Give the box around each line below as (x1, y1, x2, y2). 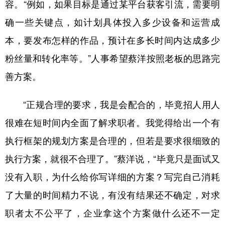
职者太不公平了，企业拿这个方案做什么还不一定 (5, 208, 220, 217)
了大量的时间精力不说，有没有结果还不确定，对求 (5, 190, 220, 199)
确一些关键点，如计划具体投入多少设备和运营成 (5, 18, 220, 27)
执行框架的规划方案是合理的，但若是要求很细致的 (5, 136, 220, 145)
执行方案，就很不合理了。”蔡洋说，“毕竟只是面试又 (5, 154, 220, 163)
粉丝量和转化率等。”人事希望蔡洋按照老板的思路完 (5, 54, 220, 63)
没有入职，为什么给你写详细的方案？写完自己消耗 (5, 172, 220, 181)
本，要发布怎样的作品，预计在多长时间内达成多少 (5, 36, 220, 45)
